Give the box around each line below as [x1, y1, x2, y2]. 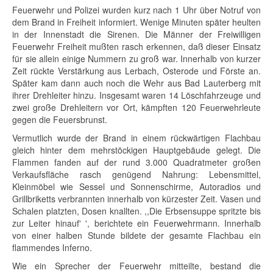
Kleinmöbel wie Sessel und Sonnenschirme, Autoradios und [12, 180, 261, 193]
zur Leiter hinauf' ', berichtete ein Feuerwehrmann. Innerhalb [12, 217, 261, 229]
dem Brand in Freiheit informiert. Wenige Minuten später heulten [12, 16, 261, 28]
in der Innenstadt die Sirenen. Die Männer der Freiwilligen [12, 28, 261, 40]
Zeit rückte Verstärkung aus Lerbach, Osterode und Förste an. [12, 65, 261, 77]
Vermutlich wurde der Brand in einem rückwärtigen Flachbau [12, 132, 261, 144]
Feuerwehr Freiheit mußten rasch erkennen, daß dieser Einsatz [12, 40, 261, 52]
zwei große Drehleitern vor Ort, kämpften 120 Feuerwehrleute [12, 101, 261, 113]
